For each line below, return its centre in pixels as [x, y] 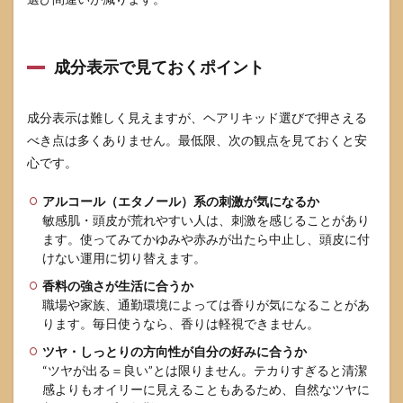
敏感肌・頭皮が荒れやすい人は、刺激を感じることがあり [206, 220]
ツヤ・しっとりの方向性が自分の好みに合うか [175, 351]
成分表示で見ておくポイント [159, 67]
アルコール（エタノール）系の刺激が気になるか [181, 201]
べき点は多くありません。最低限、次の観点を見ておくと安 [197, 140]
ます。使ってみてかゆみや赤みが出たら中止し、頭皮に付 [206, 239]
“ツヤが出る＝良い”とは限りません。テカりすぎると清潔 [205, 370]
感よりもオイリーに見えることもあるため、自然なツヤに [206, 389]
